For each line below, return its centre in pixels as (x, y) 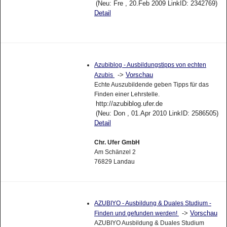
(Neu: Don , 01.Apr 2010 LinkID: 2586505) (157, 117)
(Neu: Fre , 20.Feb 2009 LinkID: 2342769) (156, 7)
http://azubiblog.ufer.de (129, 107)
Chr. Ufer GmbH (117, 146)
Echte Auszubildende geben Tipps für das (151, 88)
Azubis (104, 79)
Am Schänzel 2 (115, 156)
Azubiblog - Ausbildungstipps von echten (150, 69)
